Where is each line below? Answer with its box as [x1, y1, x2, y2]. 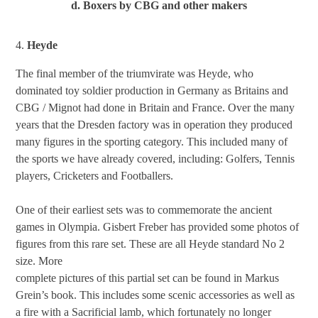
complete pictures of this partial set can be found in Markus [16, 272, 280, 285]
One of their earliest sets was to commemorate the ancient [16, 204, 273, 216]
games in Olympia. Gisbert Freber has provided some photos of [16, 221, 300, 234]
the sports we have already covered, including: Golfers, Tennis [16, 153, 295, 165]
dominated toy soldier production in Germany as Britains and [16, 84, 289, 97]
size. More [16, 255, 63, 268]
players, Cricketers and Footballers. [16, 170, 174, 182]
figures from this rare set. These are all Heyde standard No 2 [16, 238, 285, 251]
